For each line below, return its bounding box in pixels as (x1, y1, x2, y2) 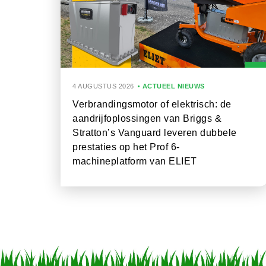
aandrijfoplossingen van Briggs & (72, 113, 221, 123)
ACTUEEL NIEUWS (142, 83, 205, 90)
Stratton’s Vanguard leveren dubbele (72, 128, 237, 138)
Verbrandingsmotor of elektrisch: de (72, 99, 232, 109)
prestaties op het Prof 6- (72, 142, 180, 152)
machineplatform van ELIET (72, 156, 197, 166)
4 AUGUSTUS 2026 (72, 83, 134, 90)
